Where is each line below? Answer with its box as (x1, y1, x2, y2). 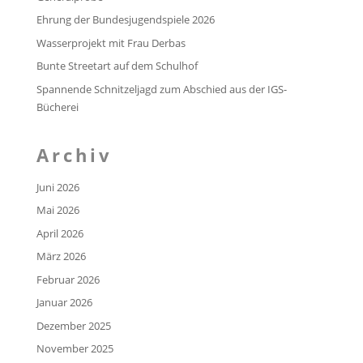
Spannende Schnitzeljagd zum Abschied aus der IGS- (36, 81, 287, 96)
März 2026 (36, 249, 86, 264)
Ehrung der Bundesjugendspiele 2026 (36, 12, 215, 28)
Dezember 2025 (36, 318, 111, 333)
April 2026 (36, 225, 83, 241)
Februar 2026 (36, 271, 100, 287)
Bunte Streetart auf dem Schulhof (36, 58, 198, 74)
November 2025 (36, 341, 113, 357)
